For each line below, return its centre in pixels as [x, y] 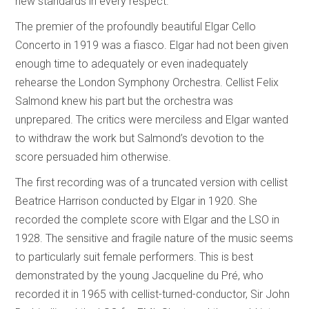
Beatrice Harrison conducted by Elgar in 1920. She [137, 201]
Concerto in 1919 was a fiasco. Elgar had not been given [152, 46]
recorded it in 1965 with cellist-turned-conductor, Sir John [153, 295]
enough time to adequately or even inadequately [132, 64]
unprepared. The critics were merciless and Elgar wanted [152, 120]
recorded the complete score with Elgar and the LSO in [148, 220]
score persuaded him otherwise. [93, 157]
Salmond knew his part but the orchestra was [124, 101]
